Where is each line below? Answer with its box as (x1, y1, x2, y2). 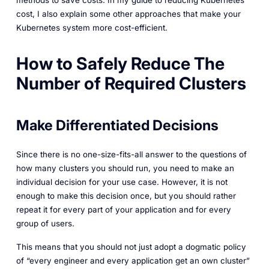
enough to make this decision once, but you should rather (16, 191, 236, 201)
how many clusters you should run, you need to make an (16, 163, 234, 174)
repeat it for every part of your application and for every (16, 205, 231, 215)
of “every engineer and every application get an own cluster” (16, 256, 250, 266)
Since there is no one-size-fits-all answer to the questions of (16, 150, 247, 160)
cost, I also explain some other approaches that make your (16, 9, 241, 19)
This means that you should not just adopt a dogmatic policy (16, 242, 246, 252)
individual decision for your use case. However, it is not (16, 177, 228, 187)
